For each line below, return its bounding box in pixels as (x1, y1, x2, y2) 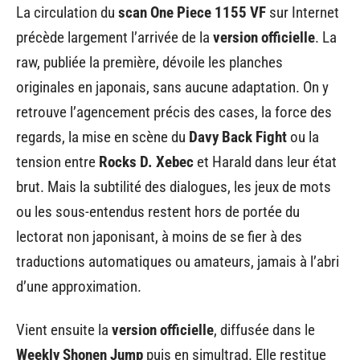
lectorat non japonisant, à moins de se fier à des (16, 227, 302, 247)
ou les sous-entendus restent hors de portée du (16, 202, 300, 222)
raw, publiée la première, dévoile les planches (16, 53, 283, 72)
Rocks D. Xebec (99, 153, 194, 172)
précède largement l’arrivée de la (16, 28, 213, 47)
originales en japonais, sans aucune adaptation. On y (16, 78, 329, 97)
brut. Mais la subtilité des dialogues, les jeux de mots (16, 178, 331, 197)
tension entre (16, 153, 99, 172)
